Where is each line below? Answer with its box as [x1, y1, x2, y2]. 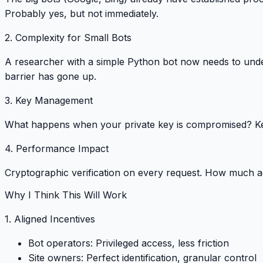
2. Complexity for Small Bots [5, 31, 131, 43]
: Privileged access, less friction [90, 237, 229, 249]
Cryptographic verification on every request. [5, 166, 205, 178]
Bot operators [28, 237, 90, 249]
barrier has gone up [5, 70, 94, 82]
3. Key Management [5, 94, 93, 106]
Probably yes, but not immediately [5, 7, 156, 19]
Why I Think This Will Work [5, 188, 127, 201]
